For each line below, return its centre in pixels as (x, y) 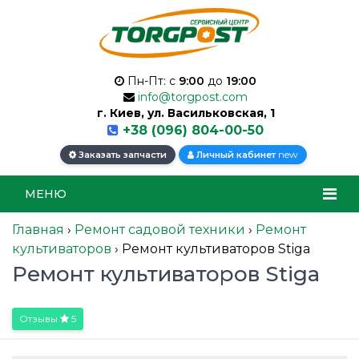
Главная (38, 230)
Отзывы (40, 319)
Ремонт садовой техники (160, 230)
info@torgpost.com (193, 97)
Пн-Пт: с (151, 81)
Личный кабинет (236, 155)
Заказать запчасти (121, 155)
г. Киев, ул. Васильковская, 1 (186, 113)
